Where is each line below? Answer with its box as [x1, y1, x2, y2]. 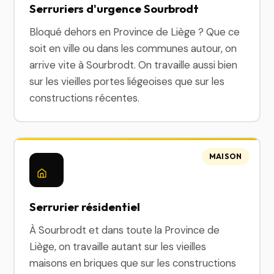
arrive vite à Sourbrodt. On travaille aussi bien [29, 58, 238, 72]
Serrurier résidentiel [29, 199, 141, 214]
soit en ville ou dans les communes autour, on [29, 42, 237, 55]
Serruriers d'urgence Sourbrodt [29, 1, 199, 16]
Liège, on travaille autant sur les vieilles [29, 240, 207, 253]
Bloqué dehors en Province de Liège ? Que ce [29, 25, 240, 39]
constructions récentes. [29, 91, 140, 105]
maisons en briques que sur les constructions [29, 256, 237, 270]
